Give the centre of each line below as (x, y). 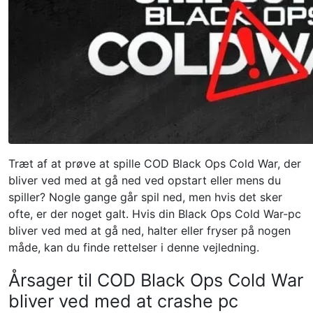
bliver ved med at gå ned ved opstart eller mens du (145, 180)
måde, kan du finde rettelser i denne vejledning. (134, 247)
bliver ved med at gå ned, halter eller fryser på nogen (150, 231)
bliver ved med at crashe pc (123, 301)
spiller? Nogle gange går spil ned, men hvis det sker (145, 197)
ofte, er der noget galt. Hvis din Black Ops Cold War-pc (155, 214)
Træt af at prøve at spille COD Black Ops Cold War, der (155, 163)
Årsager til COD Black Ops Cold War (156, 280)
